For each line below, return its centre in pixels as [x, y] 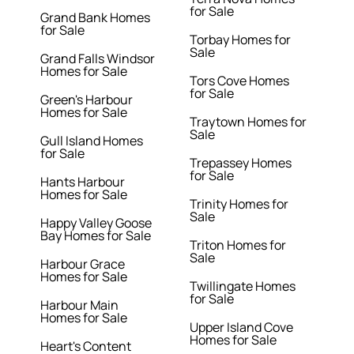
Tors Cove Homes [239, 81]
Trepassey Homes [240, 163]
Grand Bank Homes [96, 18]
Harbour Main [80, 305]
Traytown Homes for [248, 122]
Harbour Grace [83, 264]
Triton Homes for [237, 245]
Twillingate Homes [242, 286]
